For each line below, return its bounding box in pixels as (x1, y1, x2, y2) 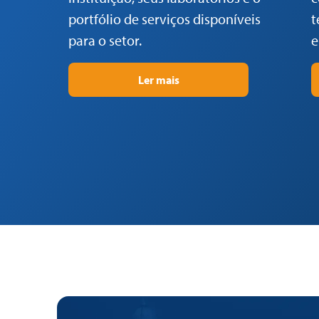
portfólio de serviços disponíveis (68, 10, 261, 28)
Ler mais (137, 73, 179, 88)
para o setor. (68, 31, 142, 50)
